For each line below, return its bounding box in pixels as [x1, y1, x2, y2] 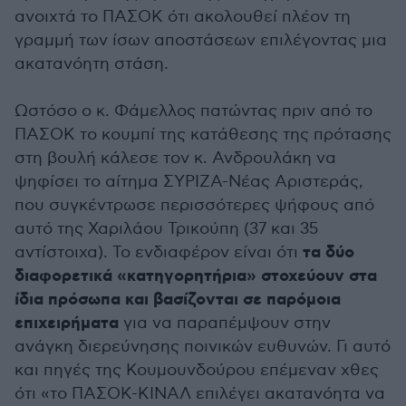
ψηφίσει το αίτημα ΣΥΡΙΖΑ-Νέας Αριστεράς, [14, 172, 363, 191]
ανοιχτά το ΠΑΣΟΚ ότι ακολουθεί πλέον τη [14, 7, 351, 26]
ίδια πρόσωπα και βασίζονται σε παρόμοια [14, 289, 341, 311]
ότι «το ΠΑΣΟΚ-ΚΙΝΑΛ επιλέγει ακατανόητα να [14, 384, 385, 403]
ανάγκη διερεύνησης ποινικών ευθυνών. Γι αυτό [14, 337, 391, 356]
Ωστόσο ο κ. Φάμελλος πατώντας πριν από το [14, 101, 372, 121]
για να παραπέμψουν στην [119, 314, 331, 333]
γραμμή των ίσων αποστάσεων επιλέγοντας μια [14, 31, 387, 50]
